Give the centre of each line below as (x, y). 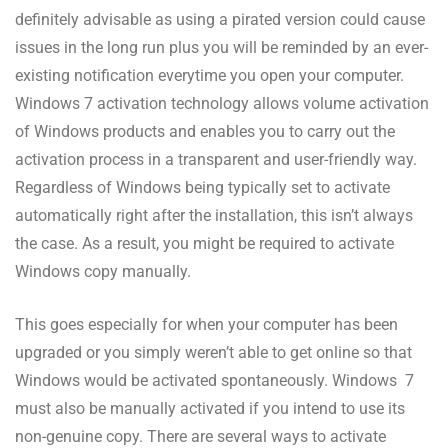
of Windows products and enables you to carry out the (205, 131)
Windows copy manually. (103, 271)
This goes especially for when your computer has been (206, 324)
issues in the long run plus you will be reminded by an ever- (221, 47)
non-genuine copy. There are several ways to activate (200, 436)
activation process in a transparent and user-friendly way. (216, 159)
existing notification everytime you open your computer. (209, 75)
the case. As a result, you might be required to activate (204, 243)
